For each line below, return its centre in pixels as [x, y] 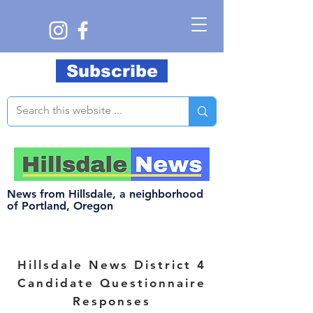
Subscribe [112, 71]
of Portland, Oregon [60, 206]
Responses [112, 301]
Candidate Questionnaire [112, 283]
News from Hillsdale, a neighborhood [105, 194]
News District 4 [145, 265]
